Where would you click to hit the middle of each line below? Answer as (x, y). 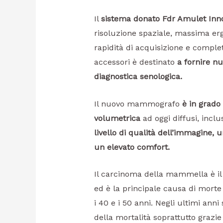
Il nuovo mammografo (138, 104)
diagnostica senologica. (138, 77)
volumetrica (117, 118)
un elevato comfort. (132, 147)
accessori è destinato (135, 62)
